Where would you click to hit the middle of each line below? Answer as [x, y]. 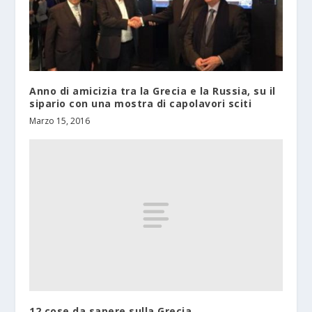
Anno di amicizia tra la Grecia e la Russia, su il [153, 91]
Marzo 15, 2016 [60, 121]
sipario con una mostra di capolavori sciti [141, 104]
